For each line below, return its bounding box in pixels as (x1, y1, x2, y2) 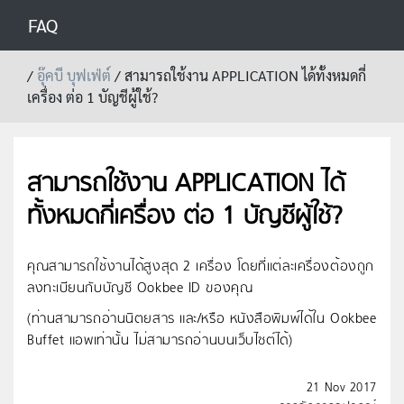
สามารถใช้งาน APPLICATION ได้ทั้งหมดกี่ (124, 66, 366, 85)
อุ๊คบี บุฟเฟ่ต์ (37, 66, 111, 85)
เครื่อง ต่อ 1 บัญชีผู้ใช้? (27, 87, 158, 106)
